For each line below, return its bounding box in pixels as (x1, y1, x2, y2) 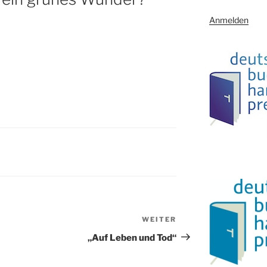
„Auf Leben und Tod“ (88, 232, 177, 243)
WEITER (142, 215, 177, 223)
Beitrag (176, 229, 211, 241)
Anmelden (209, 15, 249, 26)
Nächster (176, 215, 219, 226)
